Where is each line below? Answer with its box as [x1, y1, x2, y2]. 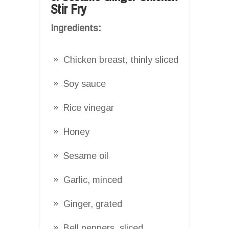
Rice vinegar [63, 102, 114, 113]
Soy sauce [63, 78, 106, 89]
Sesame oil [63, 150, 108, 161]
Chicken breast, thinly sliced [63, 54, 178, 65]
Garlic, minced [63, 174, 122, 185]
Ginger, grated [63, 198, 122, 209]
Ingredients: [51, 22, 101, 33]
